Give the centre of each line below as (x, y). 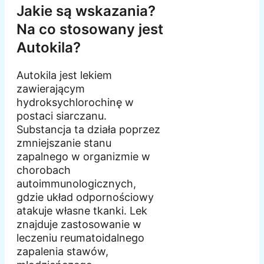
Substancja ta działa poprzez (88, 129)
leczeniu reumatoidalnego (80, 237)
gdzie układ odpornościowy (85, 197)
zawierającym (51, 88)
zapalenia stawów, (62, 251)
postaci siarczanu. (62, 115)
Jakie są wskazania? (86, 11)
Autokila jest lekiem (64, 75)
